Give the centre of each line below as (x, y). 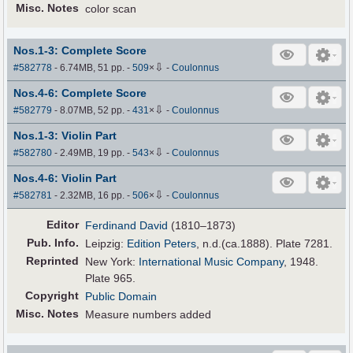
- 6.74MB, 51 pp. (90, 68)
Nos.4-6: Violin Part (65, 178)
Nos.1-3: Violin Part (65, 136)
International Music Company (212, 262)
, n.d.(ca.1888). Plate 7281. (265, 244)
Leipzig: (106, 244)
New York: (112, 262)
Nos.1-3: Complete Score (80, 51)
